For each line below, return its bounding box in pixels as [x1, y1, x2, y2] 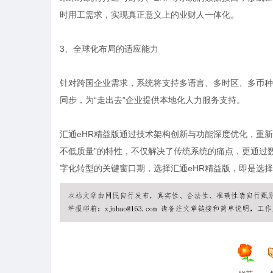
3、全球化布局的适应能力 [60, 44, 158, 54]
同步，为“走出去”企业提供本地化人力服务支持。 [60, 95, 245, 105]
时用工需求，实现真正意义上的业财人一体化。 [60, 10, 239, 19]
